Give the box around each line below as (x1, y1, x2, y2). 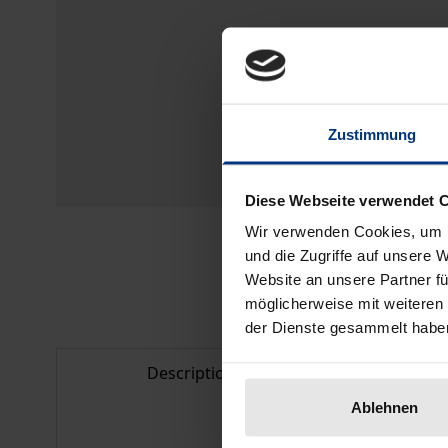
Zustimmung (327, 125, 417, 143)
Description (147, 362, 236, 384)
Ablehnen (350, 398, 419, 416)
